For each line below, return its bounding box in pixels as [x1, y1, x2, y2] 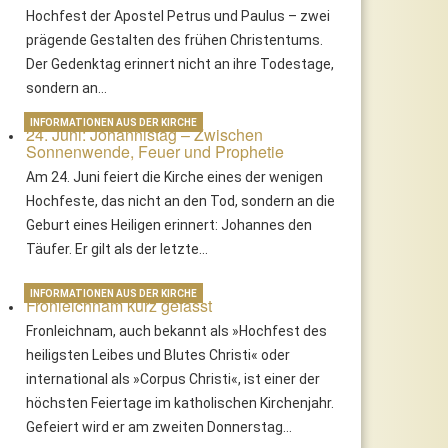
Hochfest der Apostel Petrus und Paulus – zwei [26, 7, 331, 24]
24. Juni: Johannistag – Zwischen [26, 122, 264, 146]
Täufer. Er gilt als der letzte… [26, 240, 209, 257]
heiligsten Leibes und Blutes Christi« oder [26, 346, 291, 363]
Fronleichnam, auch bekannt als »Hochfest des [26, 322, 328, 339]
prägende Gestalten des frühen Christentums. [26, 31, 324, 48]
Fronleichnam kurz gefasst [26, 293, 213, 317]
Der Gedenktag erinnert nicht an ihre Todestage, [26, 55, 335, 72]
